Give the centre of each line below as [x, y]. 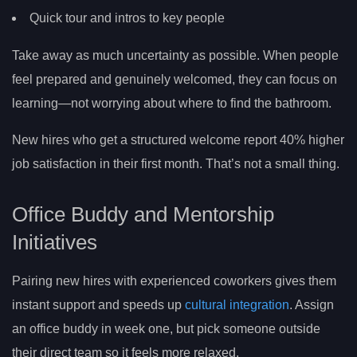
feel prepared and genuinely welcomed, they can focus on [175, 80]
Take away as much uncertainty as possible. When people [175, 56]
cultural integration [237, 304]
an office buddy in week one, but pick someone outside [166, 328]
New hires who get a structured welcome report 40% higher [178, 140]
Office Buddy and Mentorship [143, 214]
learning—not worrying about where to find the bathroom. [172, 104]
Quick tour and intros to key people [127, 18]
